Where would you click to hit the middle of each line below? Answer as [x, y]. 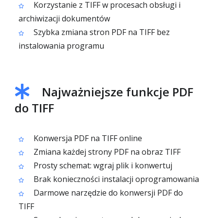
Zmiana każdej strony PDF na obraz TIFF [106, 152]
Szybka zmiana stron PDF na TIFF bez [101, 32]
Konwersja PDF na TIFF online [87, 138]
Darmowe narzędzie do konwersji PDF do [107, 193]
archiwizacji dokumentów [64, 18]
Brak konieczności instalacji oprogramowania [115, 179]
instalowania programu [61, 46]
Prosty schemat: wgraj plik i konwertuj [102, 165]
